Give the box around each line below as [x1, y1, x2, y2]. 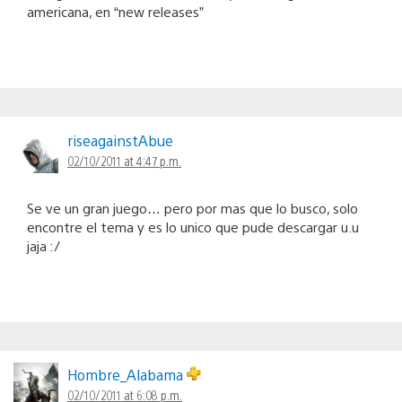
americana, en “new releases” [27, 3, 204, 21]
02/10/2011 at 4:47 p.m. [67, 153, 181, 170]
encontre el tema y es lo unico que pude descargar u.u [27, 218, 359, 236]
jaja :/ [27, 237, 60, 255]
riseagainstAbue [67, 131, 173, 151]
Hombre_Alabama [67, 365, 187, 385]
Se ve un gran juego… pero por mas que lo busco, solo [27, 199, 358, 217]
